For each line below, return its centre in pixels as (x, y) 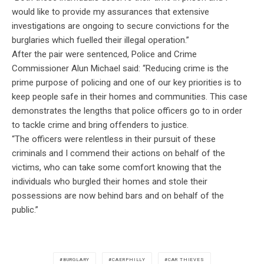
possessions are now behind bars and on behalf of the (118, 196)
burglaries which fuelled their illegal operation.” (100, 40)
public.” (25, 210)
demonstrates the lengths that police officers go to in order (127, 111)
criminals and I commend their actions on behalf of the (118, 154)
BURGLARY (76, 260)
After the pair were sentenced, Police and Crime (104, 55)
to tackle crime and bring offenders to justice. (100, 125)
